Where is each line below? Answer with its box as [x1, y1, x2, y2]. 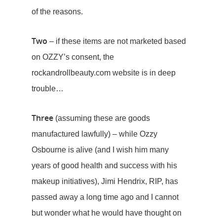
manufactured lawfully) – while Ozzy [32, 130, 157, 138]
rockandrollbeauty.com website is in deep [32, 69, 176, 77]
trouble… [32, 84, 64, 93]
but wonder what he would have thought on [32, 209, 182, 217]
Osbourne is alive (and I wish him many [32, 146, 169, 154]
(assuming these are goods [53, 114, 150, 122]
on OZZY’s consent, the [32, 53, 114, 61]
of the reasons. [32, 7, 83, 16]
